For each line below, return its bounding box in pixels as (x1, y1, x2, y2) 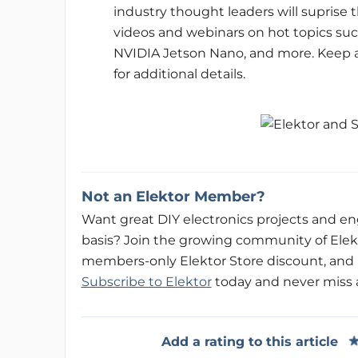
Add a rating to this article (161, 333, 338, 349)
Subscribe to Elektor (81, 273, 212, 289)
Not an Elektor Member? (81, 187, 265, 205)
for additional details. (113, 66, 245, 82)
